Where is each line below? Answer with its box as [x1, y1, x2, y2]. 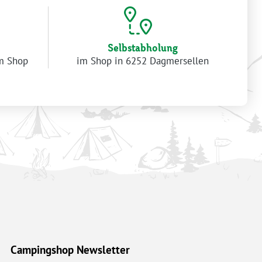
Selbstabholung [107, 41, 178, 54]
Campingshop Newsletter [11, 242, 130, 257]
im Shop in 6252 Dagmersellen [76, 54, 209, 67]
